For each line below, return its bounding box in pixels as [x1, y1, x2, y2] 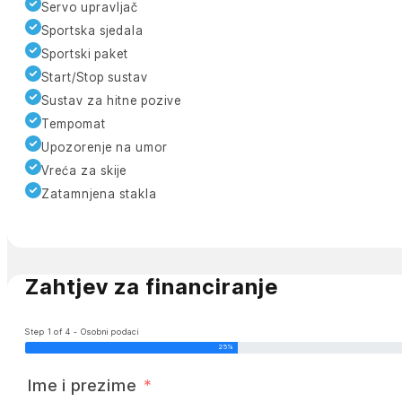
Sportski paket [40, 46, 128, 61]
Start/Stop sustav [40, 69, 148, 84]
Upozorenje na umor [40, 139, 168, 154]
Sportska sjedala [40, 22, 144, 38]
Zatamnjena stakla [40, 186, 157, 201]
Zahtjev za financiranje [24, 273, 278, 300]
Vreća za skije [40, 162, 127, 178]
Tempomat [40, 116, 106, 131]
